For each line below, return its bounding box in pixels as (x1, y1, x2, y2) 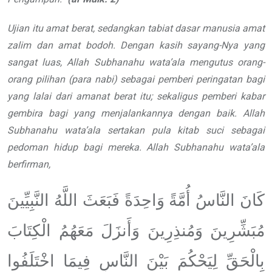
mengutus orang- (189, 56, 265, 69)
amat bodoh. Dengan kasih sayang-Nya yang (58, 39, 265, 52)
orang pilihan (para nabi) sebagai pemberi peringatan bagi (7, 73, 265, 86)
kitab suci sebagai (177, 124, 265, 137)
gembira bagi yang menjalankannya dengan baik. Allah (7, 107, 265, 120)
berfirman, (7, 158, 50, 171)
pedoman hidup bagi (7, 141, 102, 154)
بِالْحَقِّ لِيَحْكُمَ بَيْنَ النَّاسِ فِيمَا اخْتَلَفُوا (7, 252, 265, 271)
